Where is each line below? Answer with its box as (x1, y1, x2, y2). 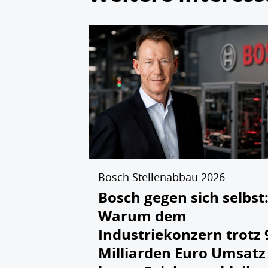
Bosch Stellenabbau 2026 (98, 169, 225, 184)
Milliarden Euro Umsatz (98, 242, 266, 263)
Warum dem (98, 205, 187, 226)
